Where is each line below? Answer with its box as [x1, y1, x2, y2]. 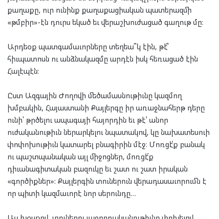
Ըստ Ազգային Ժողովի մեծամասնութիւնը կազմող [7, 90, 182, 101]
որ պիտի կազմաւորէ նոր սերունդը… [7, 188, 136, 198]
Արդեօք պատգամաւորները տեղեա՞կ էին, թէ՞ [7, 42, 169, 52]
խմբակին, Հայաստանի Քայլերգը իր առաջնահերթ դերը [7, 103, 205, 113]
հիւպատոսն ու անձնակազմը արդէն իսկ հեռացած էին [7, 54, 198, 64]
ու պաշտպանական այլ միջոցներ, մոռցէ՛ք [7, 152, 153, 162]
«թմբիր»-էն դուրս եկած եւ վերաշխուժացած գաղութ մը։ [7, 17, 203, 27]
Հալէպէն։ [7, 66, 39, 76]
